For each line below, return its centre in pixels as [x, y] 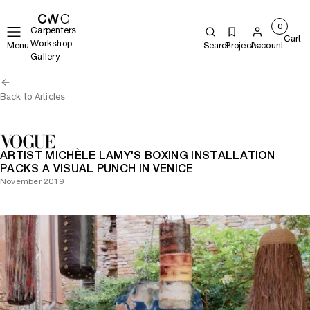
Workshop [52, 43]
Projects [242, 45]
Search [217, 45]
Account [267, 45]
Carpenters [54, 30]
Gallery [45, 56]
